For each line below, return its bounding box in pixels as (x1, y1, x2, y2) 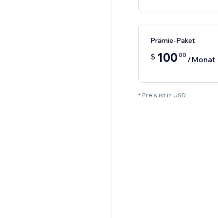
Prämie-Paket (150, 36, 195, 45)
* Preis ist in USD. (138, 91, 187, 99)
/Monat (187, 54, 215, 65)
